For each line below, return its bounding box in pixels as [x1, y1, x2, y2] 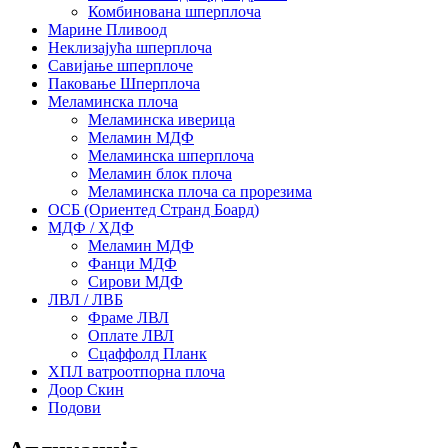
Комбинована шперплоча [88, 2, 261, 20]
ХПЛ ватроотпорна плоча [48, 362, 225, 380]
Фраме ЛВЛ [88, 308, 169, 326]
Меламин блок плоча [88, 164, 232, 182]
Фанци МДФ [88, 254, 177, 272]
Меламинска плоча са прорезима [88, 182, 312, 200]
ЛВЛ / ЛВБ [48, 290, 123, 308]
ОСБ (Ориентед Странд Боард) [48, 200, 259, 218]
